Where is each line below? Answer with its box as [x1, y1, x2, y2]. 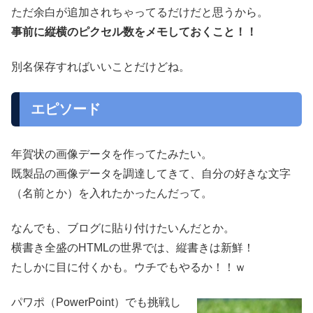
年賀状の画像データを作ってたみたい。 [11, 147, 212, 160]
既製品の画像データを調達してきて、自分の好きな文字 [11, 167, 291, 180]
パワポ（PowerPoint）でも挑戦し [11, 296, 181, 309]
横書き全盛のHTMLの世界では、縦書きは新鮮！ [11, 241, 254, 254]
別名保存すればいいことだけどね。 [11, 60, 190, 73]
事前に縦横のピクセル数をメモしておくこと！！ [11, 25, 257, 38]
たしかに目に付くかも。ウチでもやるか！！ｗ [11, 261, 246, 273]
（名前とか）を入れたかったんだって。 [11, 187, 212, 199]
